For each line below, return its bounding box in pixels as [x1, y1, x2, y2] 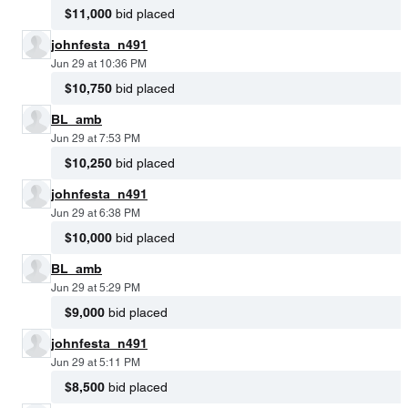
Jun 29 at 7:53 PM [51, 131, 140, 145]
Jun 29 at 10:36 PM [51, 56, 147, 70]
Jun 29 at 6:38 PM [51, 206, 140, 219]
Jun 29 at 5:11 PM [51, 355, 140, 369]
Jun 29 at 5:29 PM [51, 280, 140, 294]
